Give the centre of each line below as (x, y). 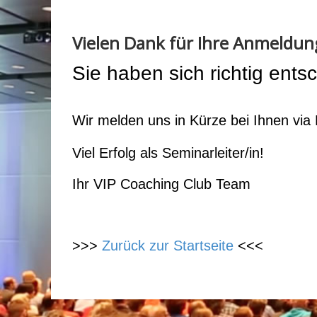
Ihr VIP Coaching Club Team (161, 184)
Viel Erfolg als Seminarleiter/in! (168, 153)
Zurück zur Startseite (168, 246)
